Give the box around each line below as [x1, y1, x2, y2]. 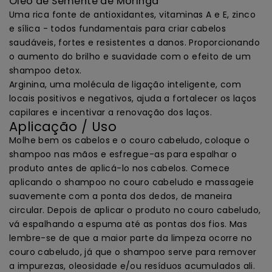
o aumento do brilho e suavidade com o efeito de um [9, 50, 251, 63]
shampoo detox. [9, 64, 82, 76]
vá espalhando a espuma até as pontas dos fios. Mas [9, 217, 247, 230]
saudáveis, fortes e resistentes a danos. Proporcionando [9, 36, 260, 49]
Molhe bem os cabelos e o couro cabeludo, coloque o [9, 134, 250, 146]
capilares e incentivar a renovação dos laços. [9, 106, 212, 118]
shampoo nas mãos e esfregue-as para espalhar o [9, 148, 237, 160]
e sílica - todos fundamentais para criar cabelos [9, 22, 226, 35]
